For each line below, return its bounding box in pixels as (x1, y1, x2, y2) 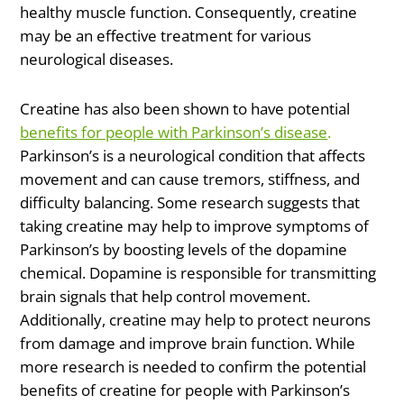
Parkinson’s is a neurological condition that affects (20, 145, 366, 167)
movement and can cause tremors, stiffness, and (20, 169, 361, 190)
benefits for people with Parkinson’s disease (20, 122, 328, 143)
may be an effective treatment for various (20, 24, 312, 46)
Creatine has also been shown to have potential (20, 98, 351, 120)
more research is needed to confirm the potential (20, 356, 367, 378)
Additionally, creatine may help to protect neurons (20, 309, 372, 331)
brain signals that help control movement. (20, 286, 311, 308)
